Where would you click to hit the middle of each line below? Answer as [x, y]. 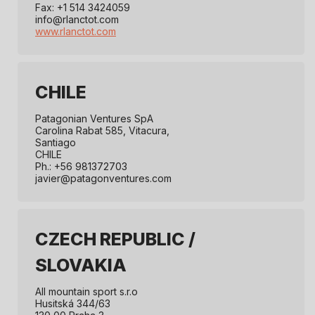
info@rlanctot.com [77, 20]
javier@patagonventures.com [103, 179]
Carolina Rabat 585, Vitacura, [102, 131]
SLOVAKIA [81, 265]
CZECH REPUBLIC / [115, 239]
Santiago [56, 143]
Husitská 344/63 [73, 304]
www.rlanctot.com [76, 32]
